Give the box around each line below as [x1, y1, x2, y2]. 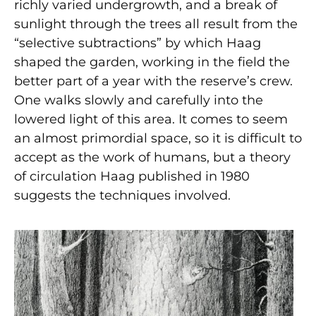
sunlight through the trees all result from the [14, 16, 298, 32]
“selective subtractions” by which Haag [14, 35, 261, 51]
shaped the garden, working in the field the [14, 54, 290, 70]
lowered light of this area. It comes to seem [14, 111, 288, 127]
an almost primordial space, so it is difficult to [14, 130, 302, 146]
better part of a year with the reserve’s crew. [14, 73, 293, 89]
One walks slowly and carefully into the [14, 92, 263, 108]
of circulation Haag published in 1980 [14, 168, 250, 184]
